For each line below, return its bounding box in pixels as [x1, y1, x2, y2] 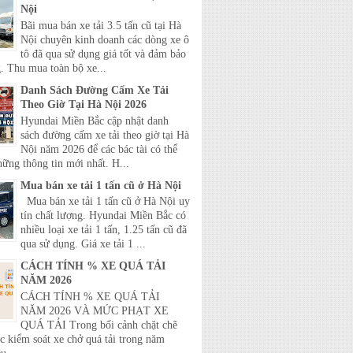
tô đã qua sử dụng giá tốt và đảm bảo [20, 47, 186, 60]
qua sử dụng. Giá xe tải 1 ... [20, 238, 146, 251]
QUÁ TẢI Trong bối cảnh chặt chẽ [20, 319, 177, 332]
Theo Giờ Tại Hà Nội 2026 [20, 98, 147, 110]
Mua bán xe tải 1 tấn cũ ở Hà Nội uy [20, 195, 190, 208]
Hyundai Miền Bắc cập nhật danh [20, 114, 169, 127]
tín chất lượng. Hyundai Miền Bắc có [20, 210, 186, 222]
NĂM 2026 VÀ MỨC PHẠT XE [20, 305, 169, 318]
